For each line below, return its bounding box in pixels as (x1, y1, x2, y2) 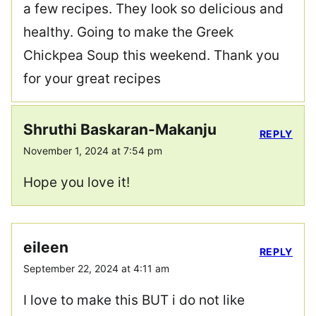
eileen (23, 238, 68, 256)
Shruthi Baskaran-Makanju (23, 120, 217, 138)
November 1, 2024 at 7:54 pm (23, 144, 162, 157)
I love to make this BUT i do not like (23, 291, 245, 308)
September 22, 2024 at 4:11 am (23, 262, 169, 274)
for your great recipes (23, 70, 161, 87)
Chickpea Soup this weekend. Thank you (23, 47, 279, 63)
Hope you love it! (23, 174, 130, 190)
